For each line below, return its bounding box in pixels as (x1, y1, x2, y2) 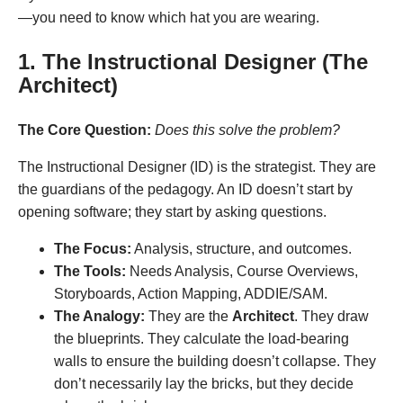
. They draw (294, 308, 369, 324)
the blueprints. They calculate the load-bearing (54, 330, 349, 346)
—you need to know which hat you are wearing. (18, 9, 319, 25)
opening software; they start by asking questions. (18, 203, 327, 219)
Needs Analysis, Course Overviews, (126, 263, 358, 279)
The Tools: (54, 263, 126, 279)
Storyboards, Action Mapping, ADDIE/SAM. (54, 285, 327, 301)
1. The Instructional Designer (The (18, 49, 368, 74)
